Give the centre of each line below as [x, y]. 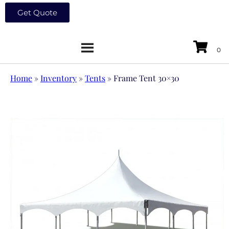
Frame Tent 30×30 [146, 78]
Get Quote [37, 12]
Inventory [59, 78]
